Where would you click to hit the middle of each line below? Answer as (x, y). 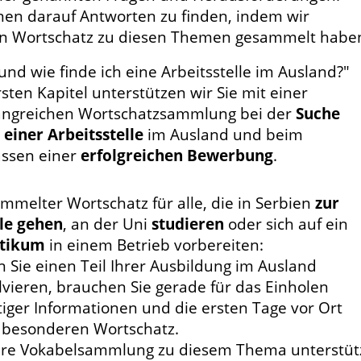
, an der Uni (107, 224)
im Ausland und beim (223, 134)
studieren (188, 224)
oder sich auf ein (286, 224)
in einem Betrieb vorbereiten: (154, 245)
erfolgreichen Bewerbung (177, 155)
